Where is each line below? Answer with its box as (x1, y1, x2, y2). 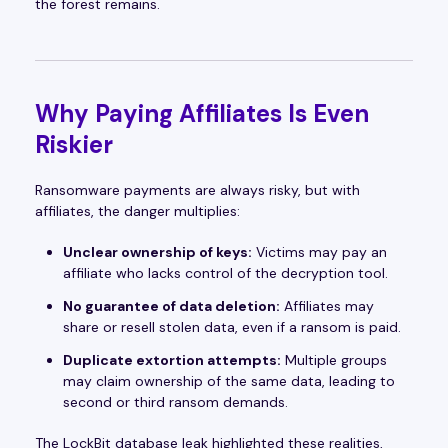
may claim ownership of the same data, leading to (63, 371, 395, 390)
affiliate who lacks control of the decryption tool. (63, 263, 388, 282)
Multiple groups (281, 350, 387, 369)
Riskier (35, 128, 113, 160)
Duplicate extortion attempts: (63, 350, 281, 369)
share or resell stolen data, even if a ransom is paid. (63, 317, 401, 336)
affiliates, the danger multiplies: (35, 201, 240, 220)
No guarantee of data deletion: (63, 296, 280, 315)
